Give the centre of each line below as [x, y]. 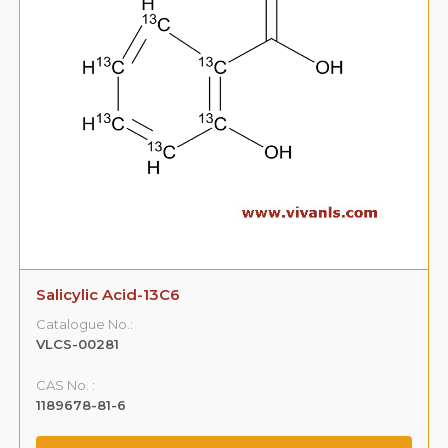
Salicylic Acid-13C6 [108, 294]
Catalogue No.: [85, 323]
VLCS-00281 [78, 343]
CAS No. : [66, 384]
